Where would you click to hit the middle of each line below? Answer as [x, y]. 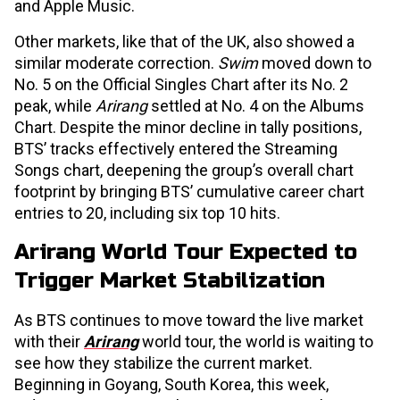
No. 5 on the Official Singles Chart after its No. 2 [181, 85]
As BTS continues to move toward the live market [189, 321]
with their [49, 342]
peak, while [55, 106]
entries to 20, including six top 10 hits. [147, 213]
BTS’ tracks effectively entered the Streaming [176, 149]
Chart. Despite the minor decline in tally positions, [188, 128]
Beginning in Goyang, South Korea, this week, [171, 385]
